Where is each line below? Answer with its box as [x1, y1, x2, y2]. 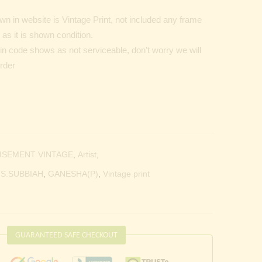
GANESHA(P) [48, 168, 98, 178]
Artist [78, 149, 96, 159]
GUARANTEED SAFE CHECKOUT [15, 230, 118, 240]
